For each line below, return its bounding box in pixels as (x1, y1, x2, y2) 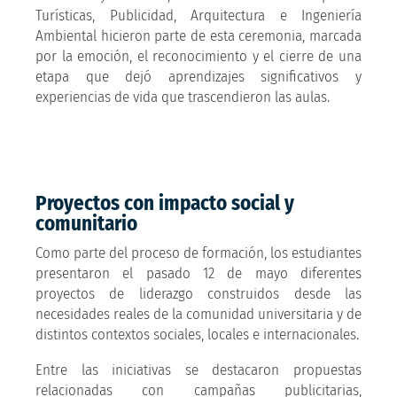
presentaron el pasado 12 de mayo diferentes (35, 263, 362, 283)
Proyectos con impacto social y (35, 190, 294, 215)
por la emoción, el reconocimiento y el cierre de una (35, 46, 362, 66)
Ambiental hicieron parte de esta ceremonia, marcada (35, 26, 362, 45)
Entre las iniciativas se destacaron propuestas (35, 360, 362, 379)
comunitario (35, 210, 137, 236)
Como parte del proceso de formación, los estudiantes (35, 243, 362, 262)
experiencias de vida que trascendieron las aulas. (35, 87, 330, 106)
